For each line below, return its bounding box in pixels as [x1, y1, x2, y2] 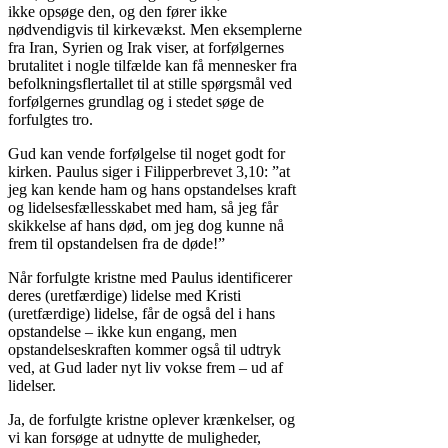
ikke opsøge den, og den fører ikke [8, 3, 227, 21]
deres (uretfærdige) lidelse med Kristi [8, 287, 241, 305]
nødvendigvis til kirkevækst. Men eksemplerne [8, 21, 302, 39]
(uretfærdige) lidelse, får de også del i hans [8, 305, 275, 323]
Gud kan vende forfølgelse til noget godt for [8, 145, 285, 163]
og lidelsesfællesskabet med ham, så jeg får [8, 199, 278, 217]
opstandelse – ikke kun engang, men [8, 323, 237, 341]
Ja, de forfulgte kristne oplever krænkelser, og [8, 411, 295, 429]
